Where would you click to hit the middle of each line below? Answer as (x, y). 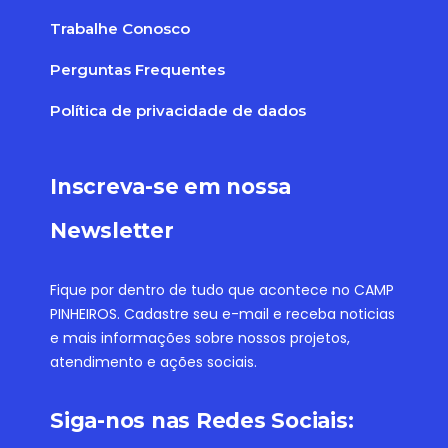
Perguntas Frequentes (137, 69)
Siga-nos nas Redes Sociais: (202, 420)
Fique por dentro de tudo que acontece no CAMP (222, 290)
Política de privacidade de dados (178, 110)
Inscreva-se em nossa (170, 186)
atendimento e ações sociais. (153, 362)
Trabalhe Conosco (120, 28)
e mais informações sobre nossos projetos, (200, 338)
